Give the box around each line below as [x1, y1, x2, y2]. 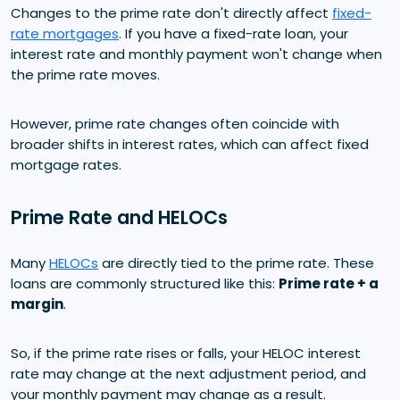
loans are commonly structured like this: [11, 273, 279, 293]
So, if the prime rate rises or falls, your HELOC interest [11, 343, 361, 362]
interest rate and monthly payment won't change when [11, 44, 382, 63]
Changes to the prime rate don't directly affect [11, 3, 332, 22]
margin [11, 294, 63, 313]
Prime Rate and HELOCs [11, 204, 228, 230]
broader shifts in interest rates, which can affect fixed [11, 134, 369, 154]
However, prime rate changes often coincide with [11, 113, 339, 133]
